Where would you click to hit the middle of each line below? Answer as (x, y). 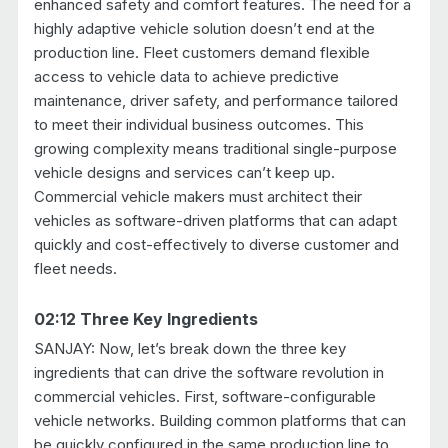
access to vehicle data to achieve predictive (186, 76)
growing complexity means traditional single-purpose (215, 148)
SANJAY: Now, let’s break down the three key (189, 348)
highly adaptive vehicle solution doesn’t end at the (204, 28)
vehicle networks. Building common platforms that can (219, 420)
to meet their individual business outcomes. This (198, 124)
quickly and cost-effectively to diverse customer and (216, 244)
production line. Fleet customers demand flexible (201, 52)
